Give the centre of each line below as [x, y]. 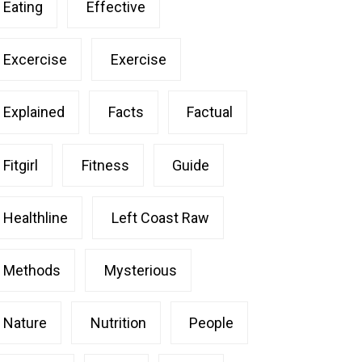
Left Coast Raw [160, 217]
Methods [32, 271]
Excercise [36, 60]
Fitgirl [21, 165]
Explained [34, 112]
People [212, 323]
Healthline [36, 217]
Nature [25, 323]
